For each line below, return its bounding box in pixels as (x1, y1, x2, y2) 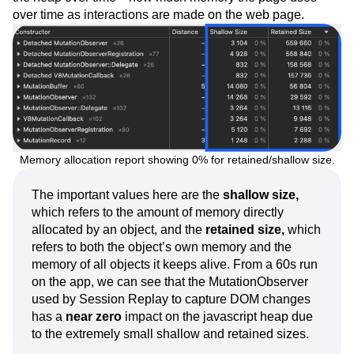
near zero (62, 309, 122, 323)
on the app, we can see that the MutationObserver (32, 274, 308, 288)
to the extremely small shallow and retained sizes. (32, 326, 309, 341)
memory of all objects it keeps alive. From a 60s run (32, 257, 318, 271)
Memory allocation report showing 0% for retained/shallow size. (19, 153, 335, 166)
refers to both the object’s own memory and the (32, 239, 292, 254)
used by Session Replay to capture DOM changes (32, 292, 311, 306)
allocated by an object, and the (32, 222, 205, 236)
